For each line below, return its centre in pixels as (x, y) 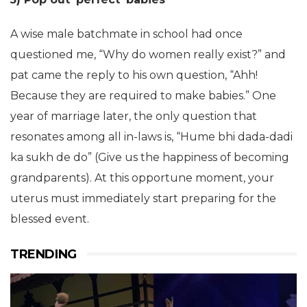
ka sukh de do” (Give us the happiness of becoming (150, 158)
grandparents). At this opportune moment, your (142, 178)
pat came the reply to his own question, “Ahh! (134, 75)
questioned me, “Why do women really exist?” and (148, 55)
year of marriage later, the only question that (134, 116)
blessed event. (50, 219)
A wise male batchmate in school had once (126, 34)
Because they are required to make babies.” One (143, 96)
